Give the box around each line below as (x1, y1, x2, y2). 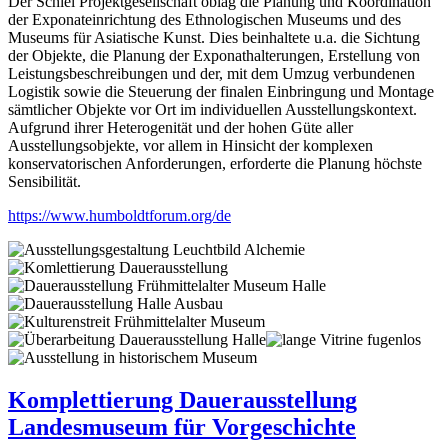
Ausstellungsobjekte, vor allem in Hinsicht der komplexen (8, 137, 373, 155)
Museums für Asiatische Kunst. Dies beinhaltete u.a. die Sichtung (8, 29, 420, 47)
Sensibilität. (8, 173, 81, 191)
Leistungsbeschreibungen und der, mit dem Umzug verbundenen (8, 65, 415, 83)
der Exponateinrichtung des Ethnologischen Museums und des (8, 11, 401, 29)
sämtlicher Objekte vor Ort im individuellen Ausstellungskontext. (8, 101, 421, 119)
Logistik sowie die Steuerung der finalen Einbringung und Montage (8, 83, 434, 101)
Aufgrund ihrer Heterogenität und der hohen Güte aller (8, 119, 353, 137)
